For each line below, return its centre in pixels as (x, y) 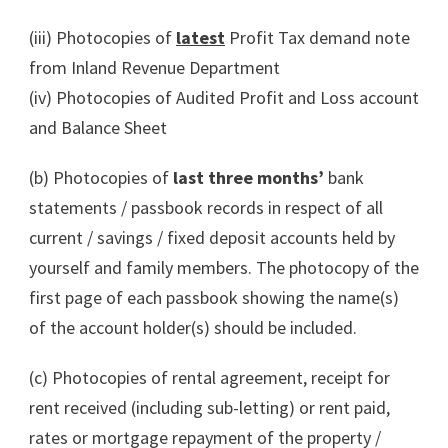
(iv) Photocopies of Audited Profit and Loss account (224, 97)
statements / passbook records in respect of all (206, 207)
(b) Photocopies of (101, 177)
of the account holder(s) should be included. (193, 327)
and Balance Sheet (98, 127)
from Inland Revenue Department (154, 67)
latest (200, 37)
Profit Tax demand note (317, 37)
